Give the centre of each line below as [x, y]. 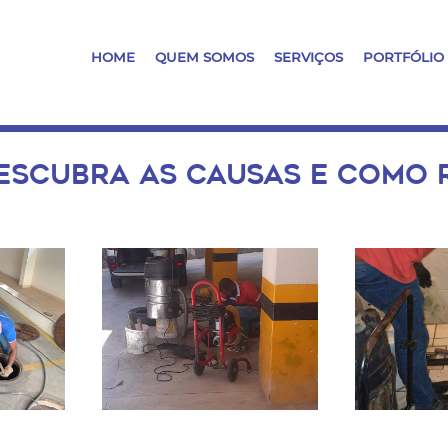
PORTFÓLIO [403, 56]
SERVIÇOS [308, 56]
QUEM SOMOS [204, 56]
